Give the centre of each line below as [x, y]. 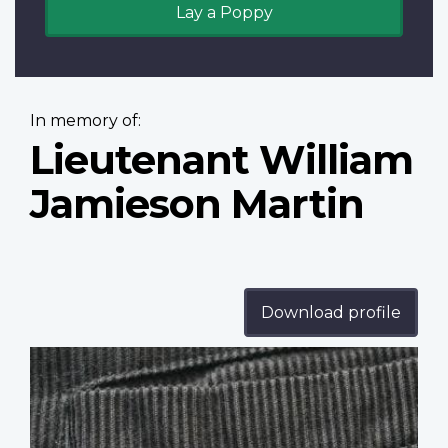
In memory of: [85, 121]
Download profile [331, 313]
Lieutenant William [221, 160]
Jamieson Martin [197, 204]
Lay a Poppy [224, 13]
